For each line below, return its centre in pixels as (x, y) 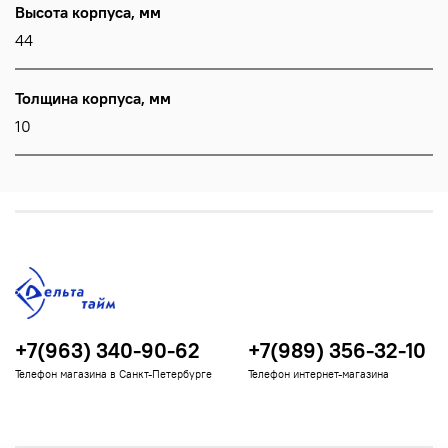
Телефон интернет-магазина (318, 373)
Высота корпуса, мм (88, 12)
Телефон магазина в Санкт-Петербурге (113, 373)
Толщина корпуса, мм (93, 98)
